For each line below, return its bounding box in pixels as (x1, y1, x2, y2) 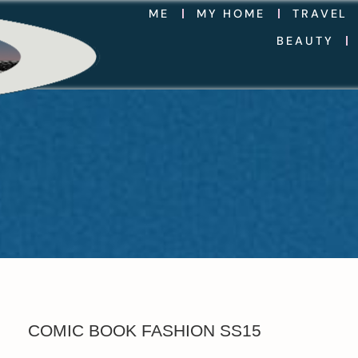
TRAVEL (292, 6, 348, 21)
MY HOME (196, 6, 266, 21)
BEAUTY (276, 34, 334, 48)
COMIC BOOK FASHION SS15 (28, 321, 262, 340)
